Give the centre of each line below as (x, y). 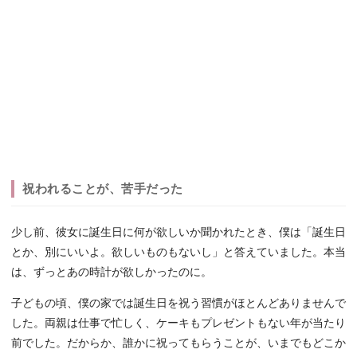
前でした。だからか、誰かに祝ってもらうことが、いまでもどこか (178, 343)
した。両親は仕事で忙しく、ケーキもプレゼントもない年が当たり (178, 324)
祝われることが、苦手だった (103, 189)
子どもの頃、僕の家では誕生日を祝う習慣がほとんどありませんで (178, 304)
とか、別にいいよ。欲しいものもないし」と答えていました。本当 (178, 253)
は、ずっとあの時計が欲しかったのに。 (112, 273)
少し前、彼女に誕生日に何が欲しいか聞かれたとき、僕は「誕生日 (178, 233)
